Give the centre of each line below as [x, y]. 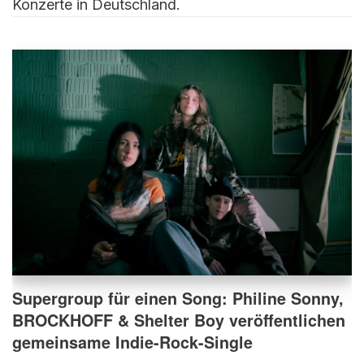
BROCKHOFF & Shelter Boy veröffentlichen [179, 321]
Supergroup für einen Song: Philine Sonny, [178, 299]
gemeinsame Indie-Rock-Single [132, 342]
